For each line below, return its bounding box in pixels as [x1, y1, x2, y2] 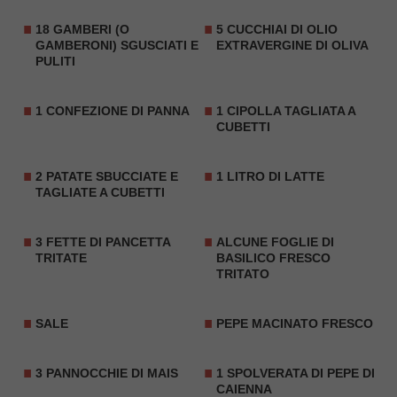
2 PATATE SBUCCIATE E [35, 169, 178, 183]
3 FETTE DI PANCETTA [35, 235, 170, 249]
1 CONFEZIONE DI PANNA [35, 104, 190, 118]
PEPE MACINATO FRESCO [216, 316, 373, 331]
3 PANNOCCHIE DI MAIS [35, 366, 178, 380]
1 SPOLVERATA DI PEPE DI [216, 366, 375, 380]
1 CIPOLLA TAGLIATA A [216, 104, 355, 118]
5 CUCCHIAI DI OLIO [216, 22, 338, 36]
